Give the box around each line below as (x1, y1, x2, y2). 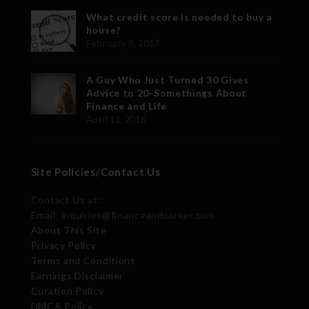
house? (86, 23, 121, 36)
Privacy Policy (30, 239, 97, 251)
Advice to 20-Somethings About (86, 86, 248, 99)
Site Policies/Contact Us (30, 165, 161, 178)
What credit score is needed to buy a (86, 10, 272, 23)
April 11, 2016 (86, 113, 146, 125)
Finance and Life (86, 99, 167, 112)
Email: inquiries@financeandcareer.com (30, 208, 215, 221)
